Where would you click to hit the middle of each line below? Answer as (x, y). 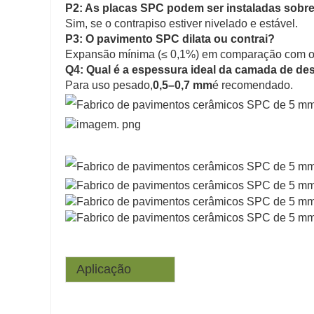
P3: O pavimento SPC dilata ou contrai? (170, 39)
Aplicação (102, 269)
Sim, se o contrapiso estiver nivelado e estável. (182, 24)
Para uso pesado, (109, 86)
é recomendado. (253, 86)
